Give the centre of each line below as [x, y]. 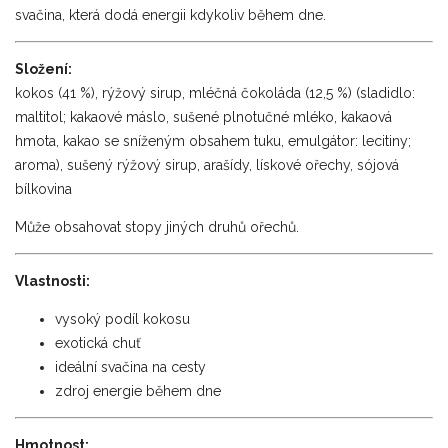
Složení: [43, 68]
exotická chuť [98, 342]
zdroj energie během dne [138, 390]
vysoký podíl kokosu [122, 318]
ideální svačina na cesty [130, 366]
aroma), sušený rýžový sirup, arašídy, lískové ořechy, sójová [207, 164]
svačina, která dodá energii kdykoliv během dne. [170, 14]
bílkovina [43, 188]
